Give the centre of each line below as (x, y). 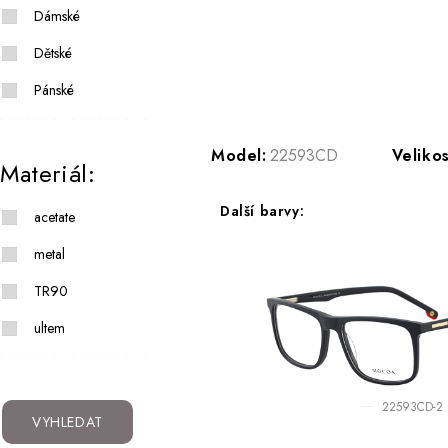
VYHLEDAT (67, 422)
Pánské (54, 90)
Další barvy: (262, 211)
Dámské (57, 16)
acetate (54, 217)
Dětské (53, 53)
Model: (239, 155)
